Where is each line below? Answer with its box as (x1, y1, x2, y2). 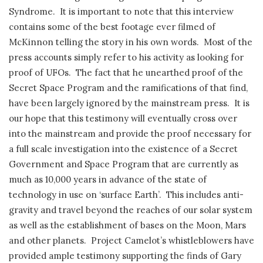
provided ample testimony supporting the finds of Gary (9, 250, 241, 262)
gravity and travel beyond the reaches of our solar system (9, 204, 252, 216)
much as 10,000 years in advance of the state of (9, 174, 207, 186)
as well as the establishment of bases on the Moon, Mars (9, 220, 246, 231)
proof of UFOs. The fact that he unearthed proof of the (9, 67, 243, 79)
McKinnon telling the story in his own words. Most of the (9, 36, 252, 48)
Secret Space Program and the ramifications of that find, (9, 82, 248, 94)
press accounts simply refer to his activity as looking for (9, 52, 244, 63)
